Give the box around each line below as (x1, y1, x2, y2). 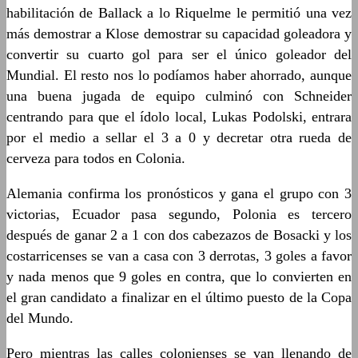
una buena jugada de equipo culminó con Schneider (6, 88, 352, 104)
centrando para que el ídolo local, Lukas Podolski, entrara (6, 109, 352, 125)
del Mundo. (6, 310, 74, 326)
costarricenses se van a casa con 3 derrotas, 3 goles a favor (6, 248, 352, 264)
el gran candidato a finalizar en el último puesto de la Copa (6, 289, 352, 305)
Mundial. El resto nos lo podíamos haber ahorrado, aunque (6, 67, 352, 83)
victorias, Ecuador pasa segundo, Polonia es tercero (6, 206, 352, 222)
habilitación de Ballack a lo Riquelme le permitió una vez (6, 5, 352, 21)
